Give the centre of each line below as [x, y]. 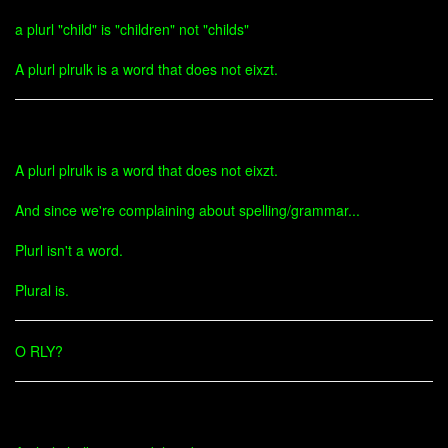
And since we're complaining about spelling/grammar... [187, 210]
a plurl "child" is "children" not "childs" [132, 29]
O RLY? [39, 351]
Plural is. [42, 290]
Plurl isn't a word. [69, 250]
